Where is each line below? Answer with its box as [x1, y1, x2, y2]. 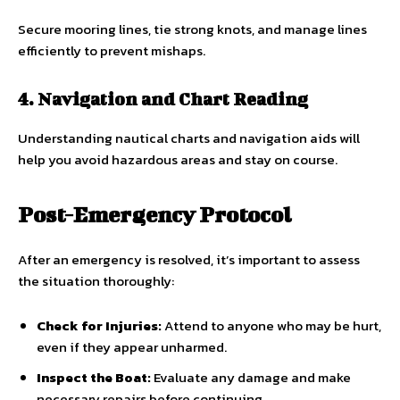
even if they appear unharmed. [37, 336, 227, 357]
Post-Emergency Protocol [18, 201, 291, 227]
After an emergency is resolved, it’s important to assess [18, 248, 360, 270]
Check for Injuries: [37, 314, 162, 336]
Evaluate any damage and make [151, 366, 351, 387]
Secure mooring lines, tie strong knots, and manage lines [18, 18, 367, 39]
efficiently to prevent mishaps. [18, 39, 205, 61]
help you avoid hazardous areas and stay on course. [18, 148, 337, 170]
